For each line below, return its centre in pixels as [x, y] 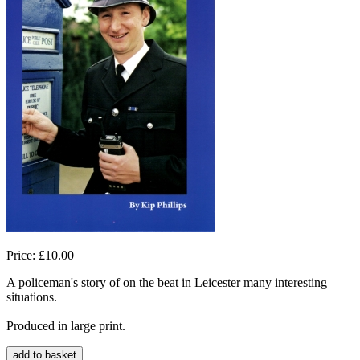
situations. [32, 297]
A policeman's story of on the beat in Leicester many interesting [167, 282]
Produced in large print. [66, 325]
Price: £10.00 [40, 255]
